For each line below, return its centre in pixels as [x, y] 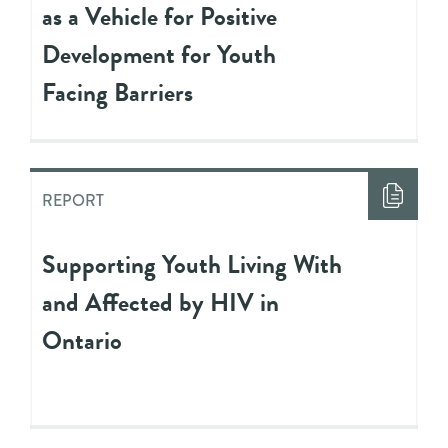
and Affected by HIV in [160, 302]
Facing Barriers [117, 92]
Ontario [82, 340]
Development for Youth [159, 54]
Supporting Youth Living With [192, 264]
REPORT [73, 200]
